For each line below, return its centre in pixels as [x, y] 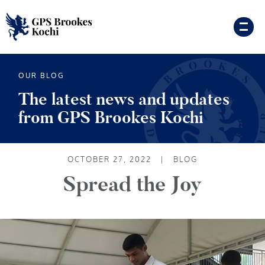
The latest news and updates [124, 99]
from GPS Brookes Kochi [111, 117]
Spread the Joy [132, 185]
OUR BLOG [41, 76]
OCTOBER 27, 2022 [111, 159]
